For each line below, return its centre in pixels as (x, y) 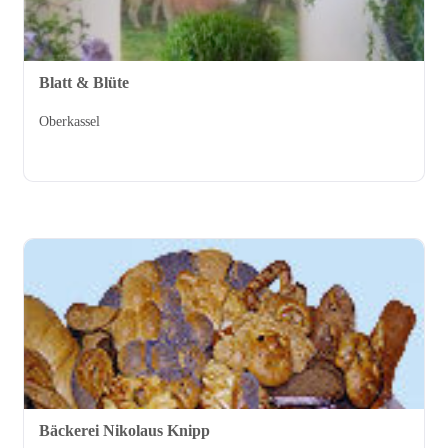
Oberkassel (69, 122)
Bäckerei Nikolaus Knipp (124, 431)
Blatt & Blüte (84, 83)
